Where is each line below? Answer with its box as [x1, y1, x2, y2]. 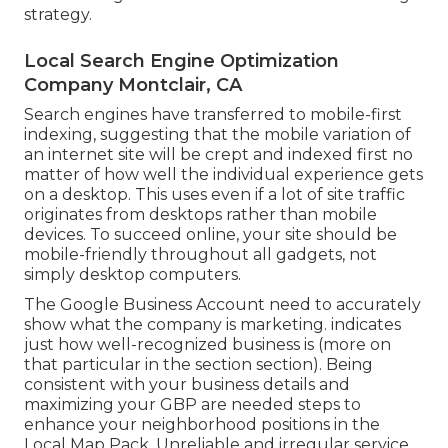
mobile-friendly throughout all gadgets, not [24, 244, 377, 264]
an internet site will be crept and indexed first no [24, 144, 413, 164]
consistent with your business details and [24, 374, 350, 394]
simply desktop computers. [24, 264, 241, 284]
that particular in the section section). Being [24, 354, 373, 374]
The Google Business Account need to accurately [24, 294, 421, 314]
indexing [24, 124, 93, 144]
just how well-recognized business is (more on [24, 334, 391, 354]
